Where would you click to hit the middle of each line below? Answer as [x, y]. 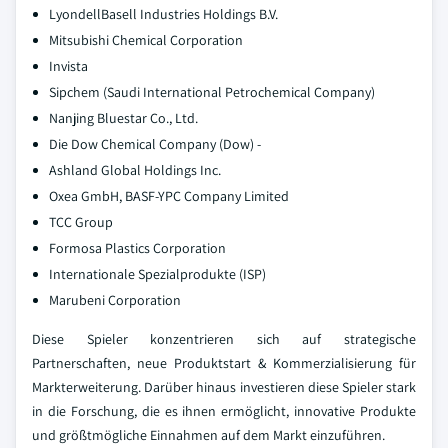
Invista [68, 66]
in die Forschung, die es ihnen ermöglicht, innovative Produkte [224, 411]
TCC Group [81, 222]
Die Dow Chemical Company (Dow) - [155, 144]
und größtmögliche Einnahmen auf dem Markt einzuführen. [208, 435]
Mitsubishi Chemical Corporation [146, 40]
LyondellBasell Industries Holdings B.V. [163, 14]
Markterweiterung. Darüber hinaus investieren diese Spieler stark [224, 387]
